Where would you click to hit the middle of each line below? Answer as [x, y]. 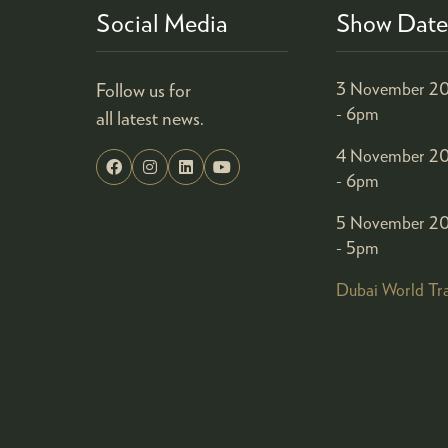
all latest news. [150, 117]
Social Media [162, 22]
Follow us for [143, 89]
